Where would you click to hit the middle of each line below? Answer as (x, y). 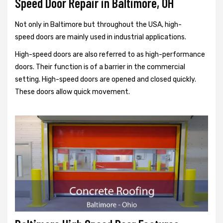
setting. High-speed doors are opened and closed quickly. (106, 79)
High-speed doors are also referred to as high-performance (110, 55)
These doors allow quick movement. (72, 92)
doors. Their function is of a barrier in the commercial (100, 67)
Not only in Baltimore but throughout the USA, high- (98, 25)
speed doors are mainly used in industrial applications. (101, 37)
